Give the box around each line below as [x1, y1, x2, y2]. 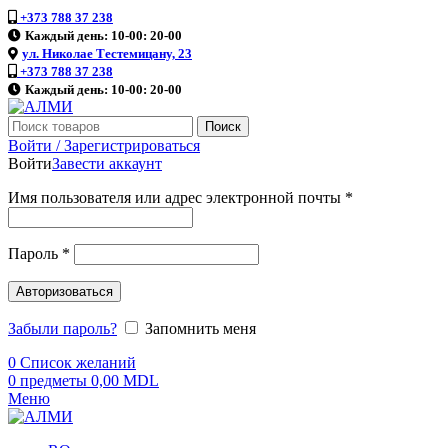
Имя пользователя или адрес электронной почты [8, 189, 345, 206]
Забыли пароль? [8, 320, 117, 337]
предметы [20, 372, 87, 389]
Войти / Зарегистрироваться [8, 137, 200, 154]
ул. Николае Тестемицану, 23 [22, 46, 192, 61]
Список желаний [20, 354, 136, 371]
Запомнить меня [145, 320, 256, 337]
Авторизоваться [16, 284, 113, 299]
